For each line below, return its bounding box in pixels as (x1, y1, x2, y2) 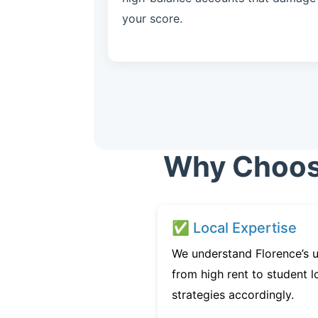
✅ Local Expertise (172, 219, 297, 236)
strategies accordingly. (172, 287, 294, 302)
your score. (122, 11, 182, 26)
